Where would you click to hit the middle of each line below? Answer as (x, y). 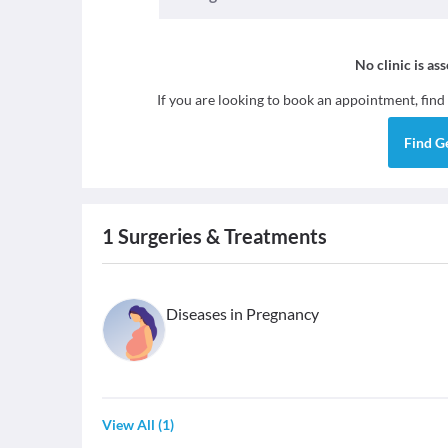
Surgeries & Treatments (220, 236)
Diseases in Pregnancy (242, 313)
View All (128, 424)
